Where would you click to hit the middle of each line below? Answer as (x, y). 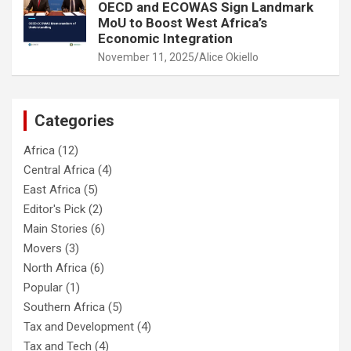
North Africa (55, 268)
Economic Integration (165, 39)
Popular (43, 288)
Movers (43, 249)
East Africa (52, 190)
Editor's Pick (54, 210)
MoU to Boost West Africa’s (183, 23)
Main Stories (56, 229)
